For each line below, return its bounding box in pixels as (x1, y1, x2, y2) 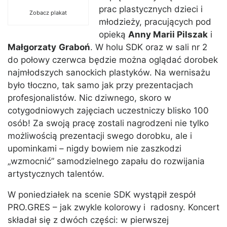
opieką (99, 29, 128, 40)
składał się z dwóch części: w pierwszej (8, 215, 169, 225)
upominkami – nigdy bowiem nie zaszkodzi (8, 143, 181, 154)
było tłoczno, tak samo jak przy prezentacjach (8, 80, 193, 91)
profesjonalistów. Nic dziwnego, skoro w (8, 93, 171, 103)
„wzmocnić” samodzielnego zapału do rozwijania (8, 156, 205, 167)
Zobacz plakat (29, 9, 67, 17)
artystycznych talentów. (8, 169, 104, 179)
